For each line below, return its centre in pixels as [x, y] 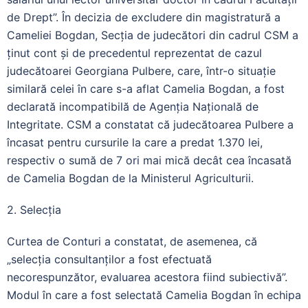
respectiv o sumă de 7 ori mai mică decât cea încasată [149, 160]
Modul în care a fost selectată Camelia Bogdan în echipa [154, 295]
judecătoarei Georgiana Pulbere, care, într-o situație [141, 70]
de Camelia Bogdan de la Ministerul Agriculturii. [130, 178]
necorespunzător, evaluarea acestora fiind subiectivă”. [147, 277]
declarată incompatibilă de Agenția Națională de [133, 106]
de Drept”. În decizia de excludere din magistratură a [144, 17]
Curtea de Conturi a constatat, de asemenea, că [132, 241]
